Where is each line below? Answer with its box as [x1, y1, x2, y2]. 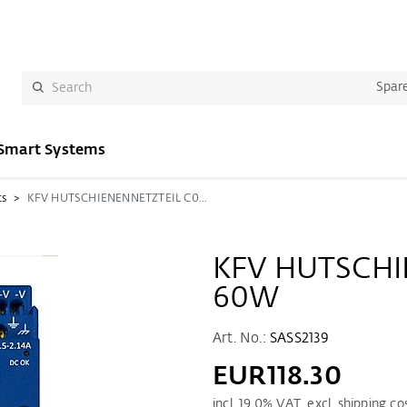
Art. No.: [213, 332, 271, 345]
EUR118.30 [213, 364, 342, 390]
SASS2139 [270, 332, 330, 345]
